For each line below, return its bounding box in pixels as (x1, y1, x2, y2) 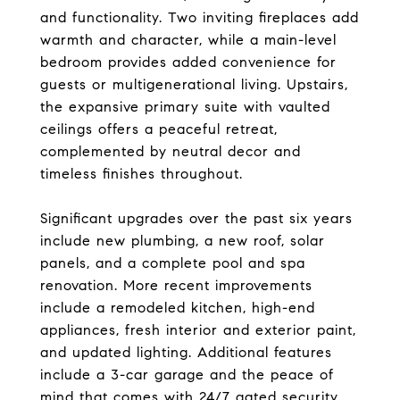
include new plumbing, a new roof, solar (40, 232, 325, 249)
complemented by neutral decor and (40, 143, 301, 160)
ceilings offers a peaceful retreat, (40, 121, 278, 137)
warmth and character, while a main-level (40, 31, 337, 48)
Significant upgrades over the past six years (40, 210, 353, 227)
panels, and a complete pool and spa (40, 254, 305, 271)
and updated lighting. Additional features (40, 344, 332, 361)
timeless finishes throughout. (40, 165, 243, 182)
